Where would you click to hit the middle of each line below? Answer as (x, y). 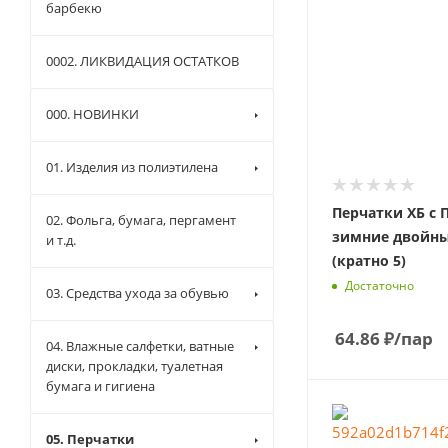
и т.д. (61, 240)
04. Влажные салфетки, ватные (140, 346)
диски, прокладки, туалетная (134, 366)
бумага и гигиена (100, 386)
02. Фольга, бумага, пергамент (141, 220)
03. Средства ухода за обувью (137, 293)
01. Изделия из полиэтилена (132, 167)
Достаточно (379, 285)
